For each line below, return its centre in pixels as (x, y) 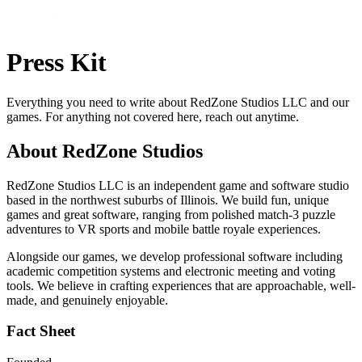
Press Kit (57, 63)
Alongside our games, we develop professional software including (175, 256)
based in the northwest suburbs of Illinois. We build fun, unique (168, 200)
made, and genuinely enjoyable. (87, 300)
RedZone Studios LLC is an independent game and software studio (178, 185)
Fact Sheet (41, 331)
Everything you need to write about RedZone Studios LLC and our (178, 102)
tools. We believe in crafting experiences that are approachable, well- (181, 285)
